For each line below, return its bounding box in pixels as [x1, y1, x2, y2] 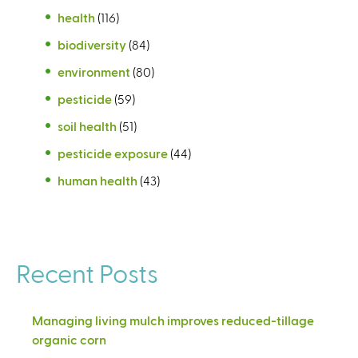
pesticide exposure [58, 145, 168, 161]
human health [58, 172, 137, 188]
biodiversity [58, 36, 126, 52]
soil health [58, 117, 117, 133]
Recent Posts [16, 257, 158, 288]
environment [58, 63, 130, 79]
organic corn [32, 331, 106, 347]
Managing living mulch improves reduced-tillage [32, 312, 314, 328]
